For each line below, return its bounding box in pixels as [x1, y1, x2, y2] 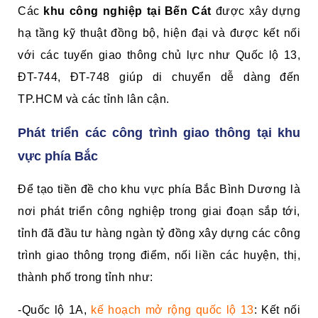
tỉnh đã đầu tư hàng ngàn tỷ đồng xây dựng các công [18, 227, 300, 240]
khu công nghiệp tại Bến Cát [43, 5, 212, 18]
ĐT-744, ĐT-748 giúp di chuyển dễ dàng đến [18, 71, 300, 84]
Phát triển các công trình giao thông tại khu [18, 126, 300, 141]
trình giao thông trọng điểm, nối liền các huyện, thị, [18, 249, 300, 262]
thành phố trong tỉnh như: [18, 271, 153, 284]
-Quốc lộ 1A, [18, 304, 87, 317]
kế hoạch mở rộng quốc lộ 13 [87, 304, 254, 317]
